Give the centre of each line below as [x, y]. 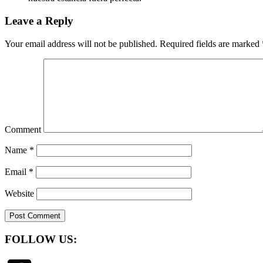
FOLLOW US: [41, 239]
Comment [23, 129]
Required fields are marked [210, 43]
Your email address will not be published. [81, 43]
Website [19, 193]
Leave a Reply [39, 21]
